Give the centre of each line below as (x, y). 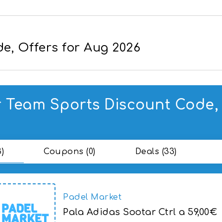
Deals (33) (156, 151)
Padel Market (92, 197)
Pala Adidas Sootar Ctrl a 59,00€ (140, 212)
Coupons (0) (70, 151)
